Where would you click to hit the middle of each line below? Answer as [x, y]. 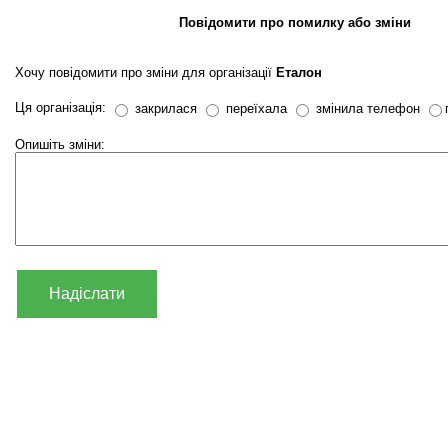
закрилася [164, 109]
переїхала [254, 109]
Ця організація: [62, 107]
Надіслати [87, 293]
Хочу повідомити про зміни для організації [145, 72]
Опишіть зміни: [60, 144]
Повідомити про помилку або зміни [295, 22]
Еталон [299, 72]
